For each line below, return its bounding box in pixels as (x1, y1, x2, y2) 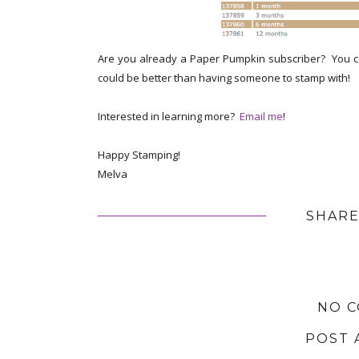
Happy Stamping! (98, 147, 180, 163)
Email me (240, 109, 283, 124)
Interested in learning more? (98, 109, 240, 124)
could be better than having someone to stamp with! (98, 71, 350, 86)
